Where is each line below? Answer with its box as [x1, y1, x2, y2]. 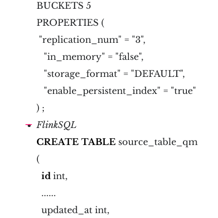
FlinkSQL [36, 119, 77, 130]
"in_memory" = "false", [36, 51, 144, 62]
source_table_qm [116, 136, 198, 147]
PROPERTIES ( [36, 17, 104, 28]
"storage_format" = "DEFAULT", [36, 68, 185, 79]
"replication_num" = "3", [36, 34, 145, 45]
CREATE [36, 136, 79, 147]
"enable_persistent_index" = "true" [36, 85, 196, 96]
